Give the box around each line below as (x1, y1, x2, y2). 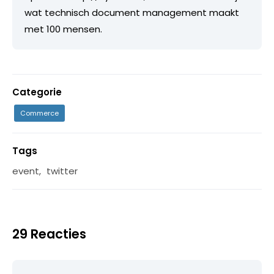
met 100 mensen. (24, 22, 102, 35)
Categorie (12, 85, 62, 98)
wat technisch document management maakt (24, 6, 239, 19)
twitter (46, 164, 78, 177)
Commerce (20, 108, 59, 118)
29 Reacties (12, 224, 86, 243)
